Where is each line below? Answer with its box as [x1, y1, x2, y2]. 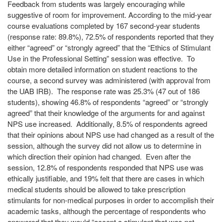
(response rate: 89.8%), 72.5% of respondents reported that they [7, 31, 214, 42]
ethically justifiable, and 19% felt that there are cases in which [7, 173, 204, 183]
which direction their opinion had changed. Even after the [7, 151, 191, 162]
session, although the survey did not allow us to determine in [7, 140, 201, 151]
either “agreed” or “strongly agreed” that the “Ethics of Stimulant [7, 42, 211, 53]
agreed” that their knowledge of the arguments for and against [7, 108, 205, 118]
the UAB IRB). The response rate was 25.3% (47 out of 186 [7, 86, 200, 96]
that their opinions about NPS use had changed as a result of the [7, 129, 214, 140]
